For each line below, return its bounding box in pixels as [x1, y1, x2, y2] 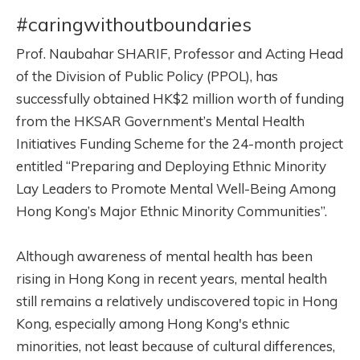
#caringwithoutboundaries [16, 11, 252, 36]
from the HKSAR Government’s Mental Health [16, 112, 305, 129]
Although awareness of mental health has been [16, 247, 313, 264]
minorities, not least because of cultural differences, [16, 337, 335, 354]
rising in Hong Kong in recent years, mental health [16, 269, 327, 287]
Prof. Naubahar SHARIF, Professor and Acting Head [16, 44, 343, 62]
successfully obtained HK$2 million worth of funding [16, 89, 344, 107]
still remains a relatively [16, 292, 166, 309]
